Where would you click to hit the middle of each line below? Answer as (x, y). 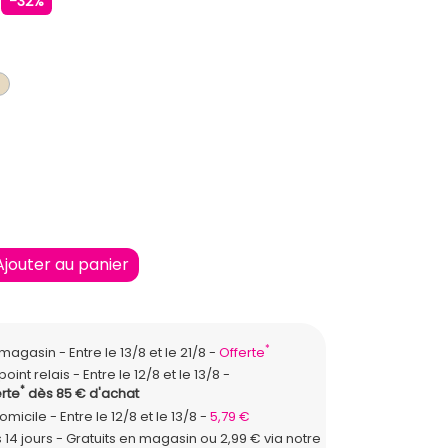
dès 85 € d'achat (81, 393)
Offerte (241, 352)
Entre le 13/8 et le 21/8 (138, 352)
